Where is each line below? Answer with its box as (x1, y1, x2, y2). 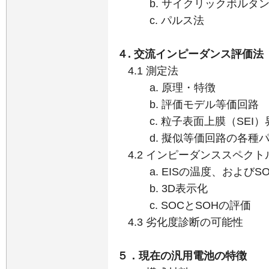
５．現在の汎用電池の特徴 (117, 250, 247, 262)
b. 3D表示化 (117, 183, 208, 195)
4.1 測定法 (117, 65, 178, 77)
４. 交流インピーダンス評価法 (117, 48, 264, 61)
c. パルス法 (117, 14, 204, 27)
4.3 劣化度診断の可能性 (117, 216, 243, 229)
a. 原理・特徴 (117, 82, 216, 94)
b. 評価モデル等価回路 (117, 98, 259, 111)
